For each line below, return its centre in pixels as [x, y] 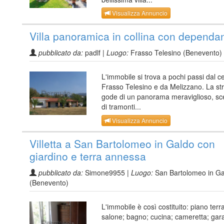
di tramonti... [121, 107]
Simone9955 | [107, 172]
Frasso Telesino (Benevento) [175, 53]
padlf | [95, 53]
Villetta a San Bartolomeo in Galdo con [122, 143]
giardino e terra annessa [88, 156]
